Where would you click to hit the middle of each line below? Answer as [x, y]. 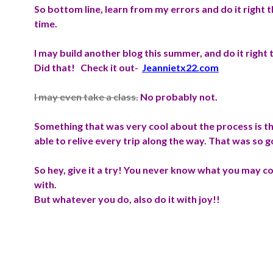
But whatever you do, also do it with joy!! [127, 199]
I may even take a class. [86, 97]
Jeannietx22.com [180, 67]
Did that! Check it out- [87, 67]
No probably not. [178, 97]
